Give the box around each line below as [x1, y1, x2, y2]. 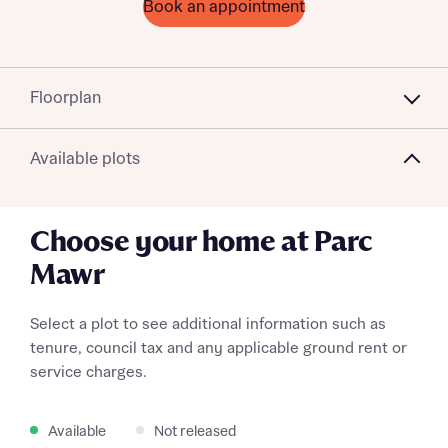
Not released [154, 424, 236, 440]
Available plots [30, 149, 140, 168]
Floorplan [30, 88, 101, 107]
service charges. [30, 364, 146, 381]
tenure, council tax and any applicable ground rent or [30, 340, 407, 357]
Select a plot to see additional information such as [30, 316, 386, 333]
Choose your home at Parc [30, 227, 372, 259]
